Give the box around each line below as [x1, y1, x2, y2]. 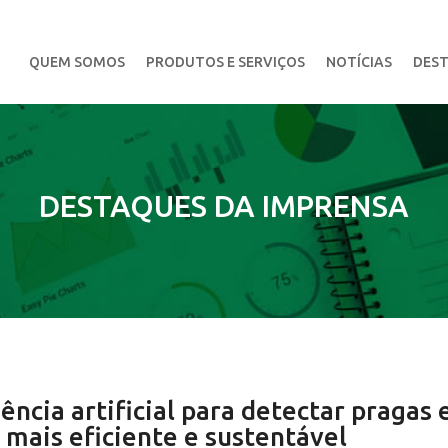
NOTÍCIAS [325, 54, 392, 70]
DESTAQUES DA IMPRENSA [39, 188, 409, 223]
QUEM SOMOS [28, 54, 125, 70]
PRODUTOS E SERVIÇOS [145, 54, 305, 70]
